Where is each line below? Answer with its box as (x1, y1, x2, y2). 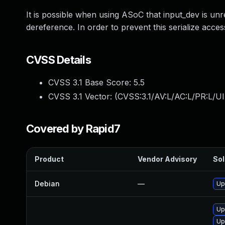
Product (35, 155, 64, 163)
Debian (35, 179, 60, 188)
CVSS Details (26, 53, 91, 66)
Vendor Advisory (138, 155, 197, 163)
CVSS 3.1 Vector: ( (48, 91, 118, 101)
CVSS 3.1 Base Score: (48, 77, 134, 87)
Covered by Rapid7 (26, 122, 121, 135)
